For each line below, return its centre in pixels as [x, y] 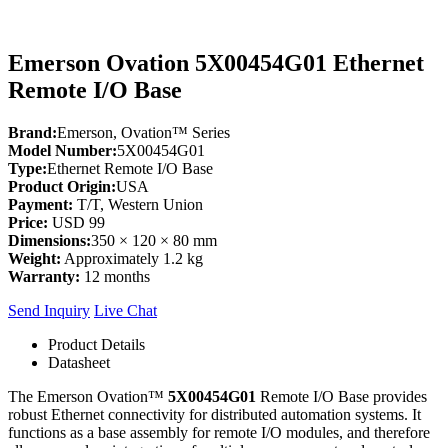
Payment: [40, 204]
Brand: [32, 132]
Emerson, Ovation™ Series [143, 132]
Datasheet [79, 362]
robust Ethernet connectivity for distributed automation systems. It [214, 414]
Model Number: [62, 150]
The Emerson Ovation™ [88, 396]
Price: [28, 222]
